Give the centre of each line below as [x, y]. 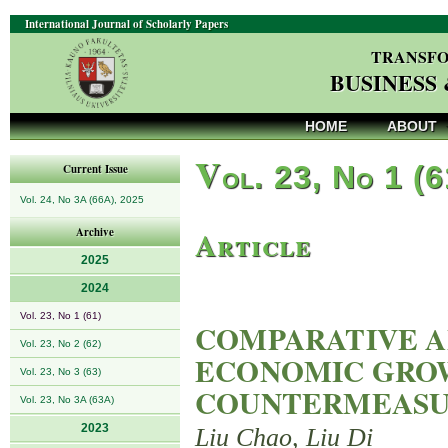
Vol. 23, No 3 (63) [60, 371]
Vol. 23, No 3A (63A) [67, 399]
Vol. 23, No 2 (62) [60, 343]
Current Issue [95, 169]
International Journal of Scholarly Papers [126, 24]
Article [253, 244]
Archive [95, 232]
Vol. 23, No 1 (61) [60, 315]
